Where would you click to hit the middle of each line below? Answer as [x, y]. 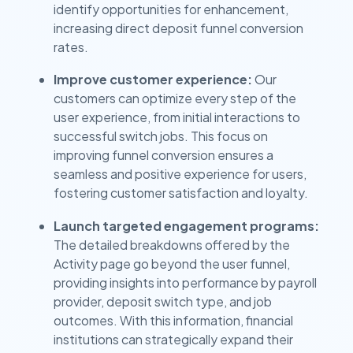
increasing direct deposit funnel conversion [178, 28]
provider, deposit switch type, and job [163, 301]
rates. [71, 46]
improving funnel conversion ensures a [163, 155]
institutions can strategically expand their [173, 339]
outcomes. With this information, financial [173, 320]
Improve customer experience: [153, 80]
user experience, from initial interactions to [177, 117]
